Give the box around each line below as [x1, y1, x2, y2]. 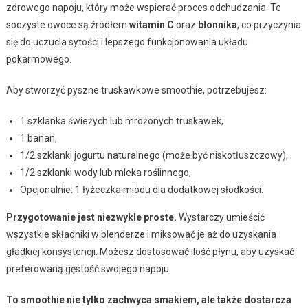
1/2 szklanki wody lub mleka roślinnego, [19, 166, 191, 178]
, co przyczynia [236, 19, 301, 30]
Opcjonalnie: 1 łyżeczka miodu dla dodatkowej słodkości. [19, 184, 263, 195]
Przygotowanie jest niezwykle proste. [5, 211, 177, 223]
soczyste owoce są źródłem [5, 19, 129, 30]
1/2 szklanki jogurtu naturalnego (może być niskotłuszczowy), [19, 149, 288, 161]
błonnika [197, 19, 237, 30]
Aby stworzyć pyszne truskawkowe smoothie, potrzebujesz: [5, 84, 267, 96]
